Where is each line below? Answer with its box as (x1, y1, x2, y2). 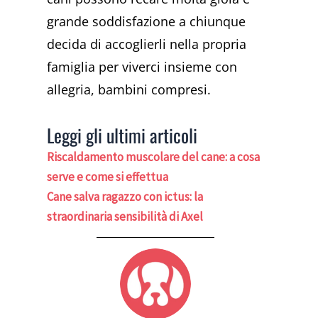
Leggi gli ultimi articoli (47, 121, 198, 149)
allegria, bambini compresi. (47, 81, 212, 99)
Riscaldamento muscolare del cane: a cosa (47, 148, 261, 165)
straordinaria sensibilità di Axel (47, 208, 204, 224)
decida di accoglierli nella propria (47, 35, 247, 53)
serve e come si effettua (47, 168, 169, 185)
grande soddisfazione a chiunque (47, 13, 246, 31)
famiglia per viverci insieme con (47, 58, 238, 76)
